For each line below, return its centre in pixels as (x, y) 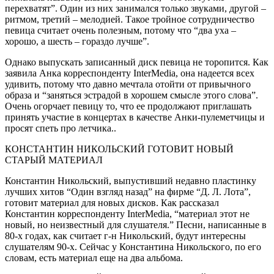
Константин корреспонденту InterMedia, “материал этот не (127, 213)
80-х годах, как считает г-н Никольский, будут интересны (125, 235)
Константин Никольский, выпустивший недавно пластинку (131, 180)
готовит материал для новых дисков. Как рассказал (112, 202)
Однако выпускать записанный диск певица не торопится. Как (137, 62)
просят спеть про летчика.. (61, 128)
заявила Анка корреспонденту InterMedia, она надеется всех (130, 73)
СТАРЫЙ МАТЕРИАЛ (54, 160)
